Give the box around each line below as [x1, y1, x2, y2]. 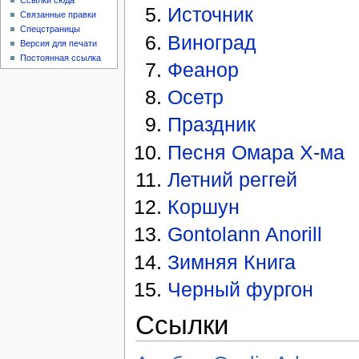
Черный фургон [167, 278, 314, 301]
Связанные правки [20, 10, 97, 20]
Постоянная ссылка [20, 53, 102, 63]
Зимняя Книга [167, 250, 296, 273]
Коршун [167, 196, 240, 219]
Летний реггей [167, 167, 298, 191]
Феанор [167, 58, 240, 81]
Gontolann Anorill [167, 223, 323, 246]
